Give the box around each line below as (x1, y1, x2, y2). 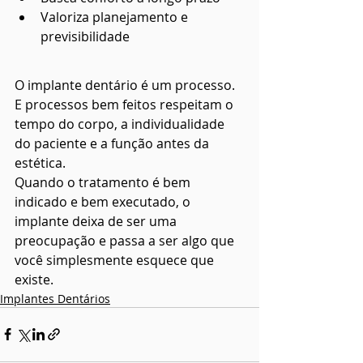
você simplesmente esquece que (15, 250, 217, 269)
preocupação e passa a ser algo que (15, 231, 237, 250)
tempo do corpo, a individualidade (15, 114, 228, 133)
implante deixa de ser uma (15, 211, 180, 230)
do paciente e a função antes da (15, 134, 212, 152)
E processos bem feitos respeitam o (15, 95, 237, 113)
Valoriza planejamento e (41, 7, 191, 26)
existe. (15, 270, 53, 288)
